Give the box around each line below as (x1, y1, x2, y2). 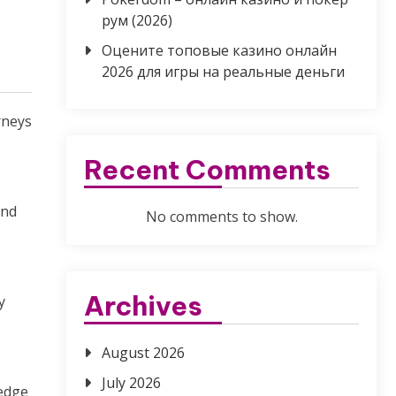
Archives (84, 289, 202, 324)
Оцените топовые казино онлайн (102, 41, 337, 61)
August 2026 (102, 343, 185, 363)
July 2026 (102, 373, 161, 393)
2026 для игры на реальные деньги (102, 62, 345, 82)
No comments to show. (145, 207, 298, 227)
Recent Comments (84, 153, 331, 187)
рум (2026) (102, 11, 172, 31)
